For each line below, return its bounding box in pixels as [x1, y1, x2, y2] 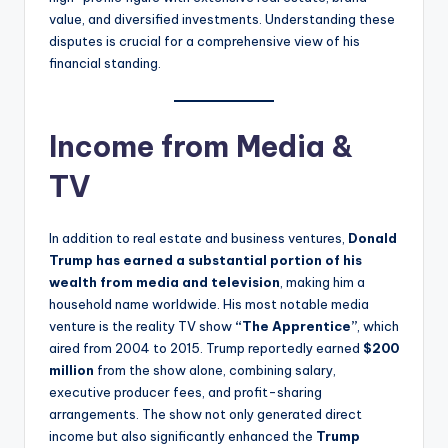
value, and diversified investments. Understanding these [49, 11, 395, 27]
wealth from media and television [49, 274, 280, 291]
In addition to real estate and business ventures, [49, 230, 348, 247]
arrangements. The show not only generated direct [49, 406, 362, 423]
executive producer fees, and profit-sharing [49, 384, 322, 401]
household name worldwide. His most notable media [49, 296, 369, 313]
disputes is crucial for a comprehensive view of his [49, 33, 360, 49]
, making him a [280, 274, 365, 291]
